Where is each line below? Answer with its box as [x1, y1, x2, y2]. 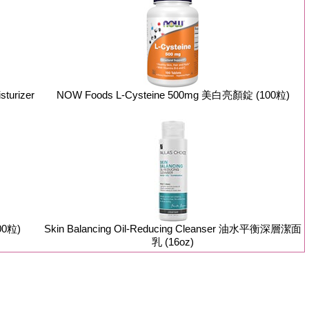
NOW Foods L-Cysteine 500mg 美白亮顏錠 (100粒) [56, 89, 290, 101]
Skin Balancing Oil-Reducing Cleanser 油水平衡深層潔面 [44, 223, 301, 235]
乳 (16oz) [152, 236, 194, 248]
